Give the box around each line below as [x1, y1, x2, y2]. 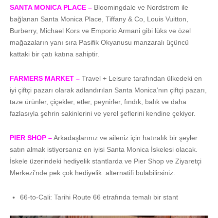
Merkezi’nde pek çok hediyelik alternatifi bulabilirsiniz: [10, 168, 175, 177]
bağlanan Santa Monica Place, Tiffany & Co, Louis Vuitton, [10, 15, 188, 23]
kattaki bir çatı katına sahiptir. [10, 50, 99, 58]
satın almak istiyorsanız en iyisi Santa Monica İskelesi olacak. [10, 145, 198, 153]
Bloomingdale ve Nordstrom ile [92, 3, 188, 11]
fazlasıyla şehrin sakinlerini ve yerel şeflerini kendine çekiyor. [10, 109, 196, 117]
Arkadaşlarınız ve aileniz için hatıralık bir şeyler [54, 133, 198, 142]
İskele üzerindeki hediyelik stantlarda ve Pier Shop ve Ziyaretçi [10, 157, 201, 165]
